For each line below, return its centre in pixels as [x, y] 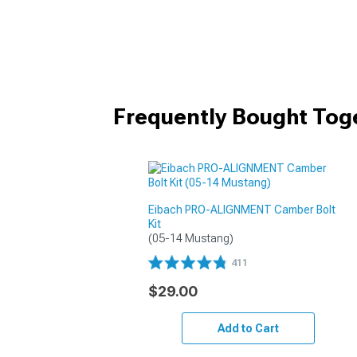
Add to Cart [248, 328]
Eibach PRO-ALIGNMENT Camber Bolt [242, 209]
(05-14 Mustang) [191, 238]
